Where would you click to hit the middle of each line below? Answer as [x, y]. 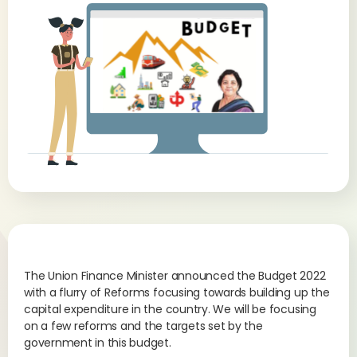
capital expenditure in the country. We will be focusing [170, 309]
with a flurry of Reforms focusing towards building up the [177, 292]
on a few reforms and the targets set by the [143, 326]
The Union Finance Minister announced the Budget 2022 [175, 276]
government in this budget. [98, 343]
